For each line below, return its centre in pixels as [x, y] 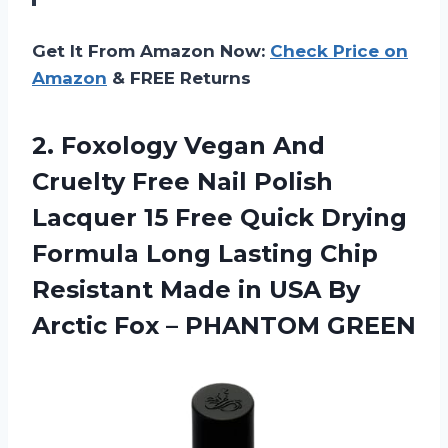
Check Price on [339, 50]
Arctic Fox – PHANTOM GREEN [224, 325]
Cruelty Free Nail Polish [182, 181]
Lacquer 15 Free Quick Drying [219, 217]
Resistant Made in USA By [196, 289]
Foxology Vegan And [193, 145]
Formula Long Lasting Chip [205, 253]
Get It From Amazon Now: [151, 50]
